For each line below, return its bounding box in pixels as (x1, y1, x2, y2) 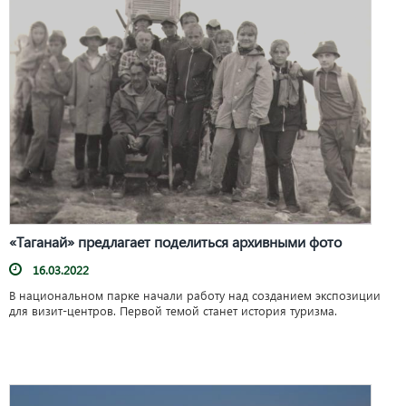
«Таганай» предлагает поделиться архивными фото (9, 232, 342, 252)
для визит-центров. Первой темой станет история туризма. (9, 303, 337, 319)
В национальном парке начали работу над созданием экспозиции (9, 287, 381, 304)
